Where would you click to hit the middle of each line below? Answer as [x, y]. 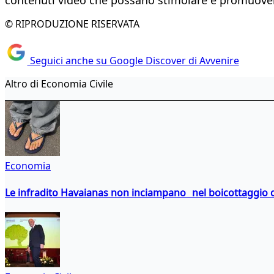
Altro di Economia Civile [59, 84]
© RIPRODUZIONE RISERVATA [72, 24]
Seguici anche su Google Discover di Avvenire [133, 61]
